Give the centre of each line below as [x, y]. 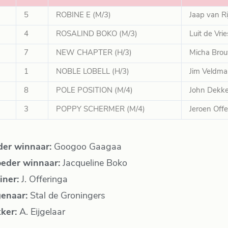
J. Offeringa [43, 180]
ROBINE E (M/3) [83, 16]
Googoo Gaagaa [86, 147]
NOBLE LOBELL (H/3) [92, 72]
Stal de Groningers [66, 196]
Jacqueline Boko [93, 163]
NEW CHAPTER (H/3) [94, 53]
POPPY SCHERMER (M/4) [100, 110]
